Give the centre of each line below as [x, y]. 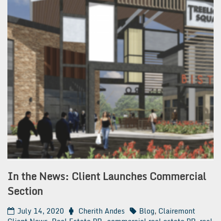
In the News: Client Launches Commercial [107, 177]
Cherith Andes [102, 211]
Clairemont [177, 211]
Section [25, 191]
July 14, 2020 [41, 211]
